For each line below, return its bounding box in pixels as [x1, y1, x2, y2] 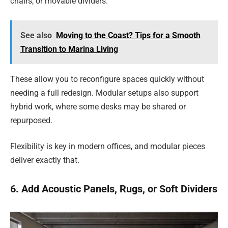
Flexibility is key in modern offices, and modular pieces [10, 141, 205, 152]
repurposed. [10, 115, 52, 125]
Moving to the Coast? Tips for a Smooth [55, 30, 201, 40]
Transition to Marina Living [20, 44, 118, 54]
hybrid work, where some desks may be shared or [10, 101, 186, 111]
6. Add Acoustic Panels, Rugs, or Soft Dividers [10, 182, 217, 195]
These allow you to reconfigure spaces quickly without [10, 74, 204, 84]
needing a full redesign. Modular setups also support [10, 88, 198, 98]
